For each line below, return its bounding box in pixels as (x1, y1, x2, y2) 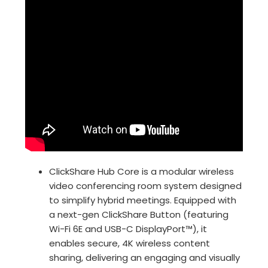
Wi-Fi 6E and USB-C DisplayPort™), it (49, 222, 208, 235)
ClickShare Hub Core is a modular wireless (49, 165, 234, 178)
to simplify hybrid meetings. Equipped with (49, 193, 237, 206)
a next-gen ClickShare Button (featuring (49, 208, 229, 221)
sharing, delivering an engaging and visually (49, 251, 240, 264)
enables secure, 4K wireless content (49, 236, 211, 249)
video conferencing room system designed (49, 179, 242, 192)
